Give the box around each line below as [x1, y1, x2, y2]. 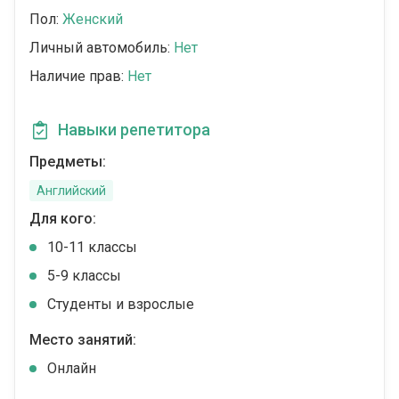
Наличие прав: [29, 68, 127, 85]
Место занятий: [29, 331, 136, 349]
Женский [62, 11, 123, 28]
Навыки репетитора [58, 120, 210, 140]
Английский [37, 183, 106, 199]
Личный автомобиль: [29, 39, 174, 57]
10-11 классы [47, 239, 137, 256]
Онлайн [47, 360, 96, 378]
